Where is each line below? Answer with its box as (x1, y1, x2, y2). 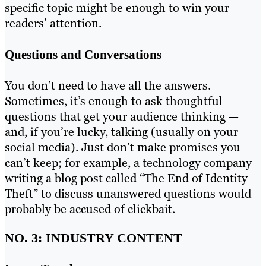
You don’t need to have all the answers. (5, 78, 211, 94)
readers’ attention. (5, 15, 102, 31)
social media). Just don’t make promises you (5, 140, 240, 156)
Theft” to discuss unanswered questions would (5, 186, 251, 202)
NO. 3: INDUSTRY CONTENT (5, 230, 182, 245)
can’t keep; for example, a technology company (5, 155, 252, 171)
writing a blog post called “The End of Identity (5, 170, 248, 186)
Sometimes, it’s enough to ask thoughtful (5, 93, 223, 109)
